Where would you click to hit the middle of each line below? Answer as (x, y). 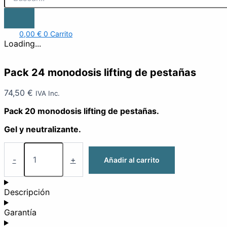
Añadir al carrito (132, 160)
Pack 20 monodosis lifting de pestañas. (82, 111)
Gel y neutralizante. (43, 129)
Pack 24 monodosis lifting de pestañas (100, 73)
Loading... (23, 44)
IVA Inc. (48, 93)
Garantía (20, 213)
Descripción (27, 192)
